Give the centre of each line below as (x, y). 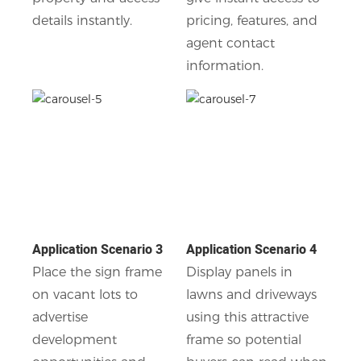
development (75, 339)
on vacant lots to (85, 294)
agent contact (230, 43)
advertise (60, 317)
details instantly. (82, 20)
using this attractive (247, 317)
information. (224, 65)
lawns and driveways (251, 294)
